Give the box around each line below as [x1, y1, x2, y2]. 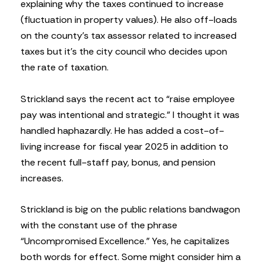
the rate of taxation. [21, 61, 109, 74]
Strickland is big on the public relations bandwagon [21, 203, 240, 215]
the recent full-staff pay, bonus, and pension [21, 156, 215, 168]
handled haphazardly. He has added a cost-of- [21, 124, 224, 137]
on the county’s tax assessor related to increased [21, 29, 237, 42]
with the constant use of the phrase [21, 218, 177, 231]
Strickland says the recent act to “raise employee [21, 92, 235, 105]
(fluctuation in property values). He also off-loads [21, 14, 237, 26]
